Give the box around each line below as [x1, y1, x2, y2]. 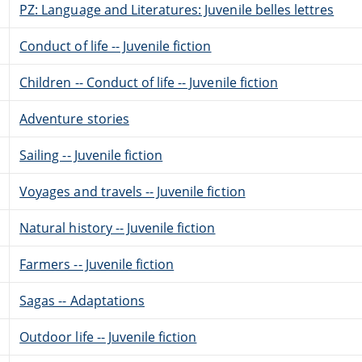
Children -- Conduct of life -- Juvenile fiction [19, 73, 278, 91]
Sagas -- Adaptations [19, 291, 145, 309]
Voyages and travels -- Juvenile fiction [19, 182, 246, 200]
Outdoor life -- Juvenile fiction [19, 327, 197, 346]
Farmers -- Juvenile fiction [19, 255, 175, 273]
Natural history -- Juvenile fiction [19, 218, 216, 237]
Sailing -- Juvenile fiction [19, 145, 163, 164]
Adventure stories [19, 109, 129, 128]
